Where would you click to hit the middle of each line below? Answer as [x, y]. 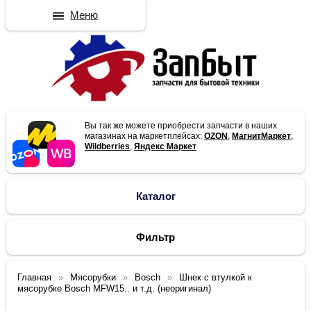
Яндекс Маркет [166, 147]
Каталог [155, 196]
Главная [35, 278]
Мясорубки [93, 278]
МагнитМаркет [262, 136]
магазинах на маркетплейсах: [145, 136]
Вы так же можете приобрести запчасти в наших [181, 126]
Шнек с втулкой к [216, 278]
